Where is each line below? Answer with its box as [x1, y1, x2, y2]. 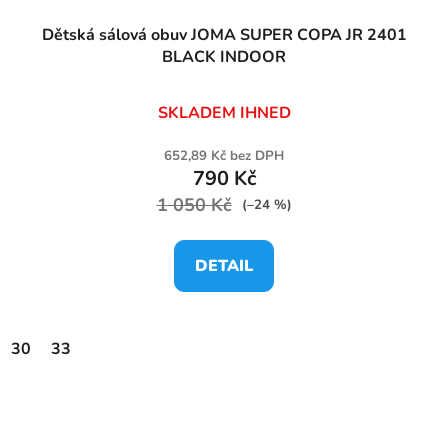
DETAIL [195, 254, 253, 277]
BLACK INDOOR [162, 45, 286, 68]
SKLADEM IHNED [157, 101, 291, 124]
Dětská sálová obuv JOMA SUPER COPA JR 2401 [41, 23, 407, 46]
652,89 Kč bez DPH [164, 146, 284, 165]
